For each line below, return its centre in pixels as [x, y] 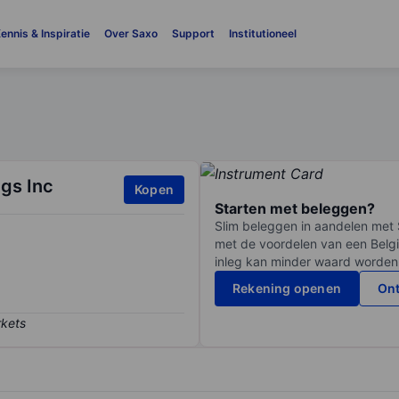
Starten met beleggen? [295, 209]
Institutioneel [262, 33]
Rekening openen [287, 289]
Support [193, 33]
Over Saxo [130, 33]
